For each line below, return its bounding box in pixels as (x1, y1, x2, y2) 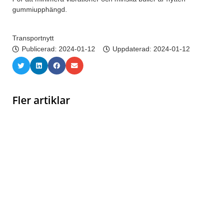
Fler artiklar (12, 93, 70, 108)
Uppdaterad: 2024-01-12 (112, 45, 190, 53)
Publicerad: (22, 45, 59, 53)
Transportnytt (12, 34, 54, 42)
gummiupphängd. (12, 5, 67, 14)
